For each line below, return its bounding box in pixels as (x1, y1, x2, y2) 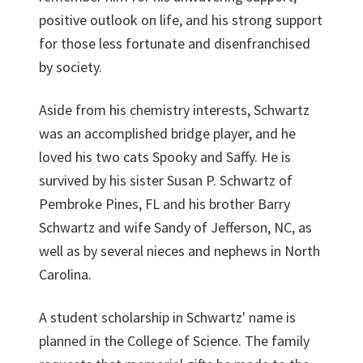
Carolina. (39, 265, 92, 284)
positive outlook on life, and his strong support (39, 11, 322, 29)
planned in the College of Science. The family (39, 331, 310, 350)
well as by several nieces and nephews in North (39, 241, 320, 260)
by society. (39, 58, 102, 76)
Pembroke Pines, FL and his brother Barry (39, 194, 290, 213)
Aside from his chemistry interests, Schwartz (39, 100, 310, 119)
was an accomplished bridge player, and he (39, 124, 296, 143)
